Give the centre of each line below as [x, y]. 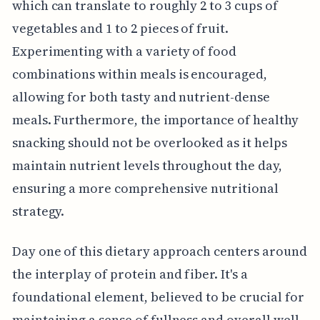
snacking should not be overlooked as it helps [149, 142]
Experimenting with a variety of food [124, 51]
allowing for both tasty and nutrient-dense [141, 96]
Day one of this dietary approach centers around [159, 251]
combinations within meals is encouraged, [139, 74]
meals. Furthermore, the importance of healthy [155, 119]
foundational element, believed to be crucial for [158, 296]
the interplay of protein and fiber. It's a [130, 274]
